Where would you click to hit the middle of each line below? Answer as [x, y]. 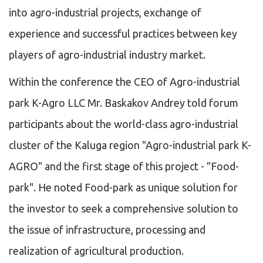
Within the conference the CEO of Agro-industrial [124, 82]
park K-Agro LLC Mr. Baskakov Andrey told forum [124, 103]
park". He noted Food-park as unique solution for [123, 188]
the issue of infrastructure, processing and [107, 230]
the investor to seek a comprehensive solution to [124, 209]
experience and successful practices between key [123, 34]
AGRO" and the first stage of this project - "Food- [124, 166]
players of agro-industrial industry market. [107, 55]
